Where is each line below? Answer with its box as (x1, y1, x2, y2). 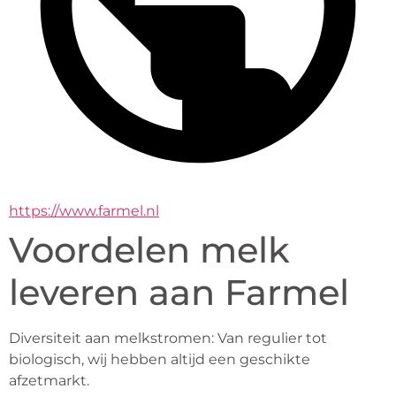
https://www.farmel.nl (9, 202, 159, 219)
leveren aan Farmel (9, 270, 349, 314)
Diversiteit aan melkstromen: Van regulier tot (9, 330, 327, 346)
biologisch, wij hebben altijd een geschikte (9, 351, 310, 368)
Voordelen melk (9, 228, 290, 271)
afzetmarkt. (9, 372, 89, 389)
